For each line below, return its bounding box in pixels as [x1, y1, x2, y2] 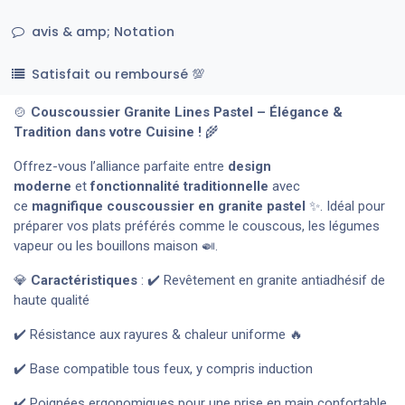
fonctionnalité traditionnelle [90, 178, 268, 195]
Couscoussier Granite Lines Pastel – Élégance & [31, 104, 343, 121]
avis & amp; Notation [27, 22, 174, 41]
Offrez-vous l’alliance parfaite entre [14, 158, 228, 175]
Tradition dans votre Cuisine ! [14, 124, 202, 141]
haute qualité [14, 292, 89, 309]
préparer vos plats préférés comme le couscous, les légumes [14, 218, 380, 235]
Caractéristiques [31, 272, 137, 289]
